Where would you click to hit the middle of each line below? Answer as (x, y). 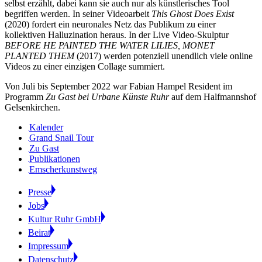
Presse (40, 192)
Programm (25, 96)
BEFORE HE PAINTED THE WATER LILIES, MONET (110, 45)
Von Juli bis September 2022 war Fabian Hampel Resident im (118, 86)
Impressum (48, 246)
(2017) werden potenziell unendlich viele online (163, 56)
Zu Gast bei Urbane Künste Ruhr (107, 96)
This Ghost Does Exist (193, 13)
